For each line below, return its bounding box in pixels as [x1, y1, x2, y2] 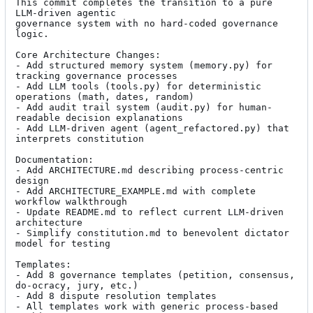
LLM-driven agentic [15, 7, 116, 18]
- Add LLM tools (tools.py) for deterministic [15, 80, 261, 92]
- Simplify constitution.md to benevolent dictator [15, 227, 289, 238]
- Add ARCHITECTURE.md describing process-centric [15, 164, 284, 175]
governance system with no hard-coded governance [15, 17, 278, 29]
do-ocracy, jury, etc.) [15, 279, 138, 291]
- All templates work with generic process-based [15, 300, 278, 312]
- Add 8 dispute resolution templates [15, 290, 217, 301]
